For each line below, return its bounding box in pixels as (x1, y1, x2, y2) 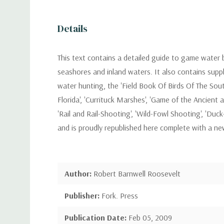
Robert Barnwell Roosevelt (93, 168, 180, 178)
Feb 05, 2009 (128, 212, 172, 222)
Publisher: (64, 190, 101, 200)
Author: (64, 168, 93, 178)
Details (57, 21, 87, 35)
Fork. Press (101, 190, 138, 200)
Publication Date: (64, 212, 128, 222)
